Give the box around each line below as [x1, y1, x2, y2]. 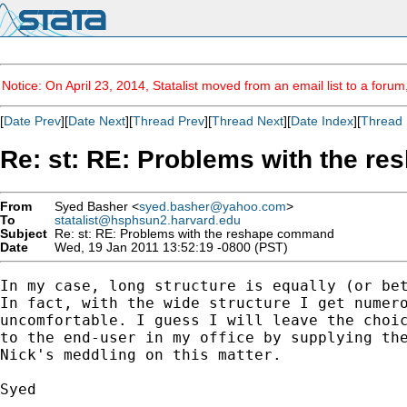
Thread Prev [133, 114, 204, 128]
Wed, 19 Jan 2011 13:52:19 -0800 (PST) [47, 240, 288, 254]
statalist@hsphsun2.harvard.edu [55, 213, 241, 227]
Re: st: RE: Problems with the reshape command [47, 226, 334, 241]
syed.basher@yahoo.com [139, 199, 286, 213]
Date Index [291, 114, 353, 128]
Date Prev [4, 114, 61, 128]
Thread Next [212, 114, 283, 128]
